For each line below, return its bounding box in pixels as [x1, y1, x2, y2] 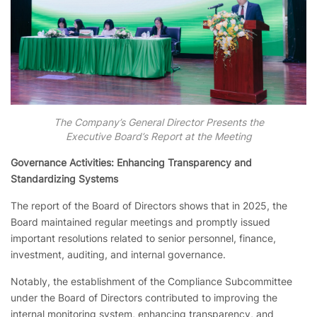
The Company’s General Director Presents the [53, 116, 264, 129]
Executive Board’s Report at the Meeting [65, 130, 252, 143]
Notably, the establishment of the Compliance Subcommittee [11, 275, 292, 288]
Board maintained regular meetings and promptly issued [11, 216, 270, 229]
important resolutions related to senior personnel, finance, [11, 232, 276, 245]
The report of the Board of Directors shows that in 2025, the [11, 200, 287, 212]
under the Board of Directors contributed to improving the [11, 292, 277, 304]
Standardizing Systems [11, 173, 118, 185]
